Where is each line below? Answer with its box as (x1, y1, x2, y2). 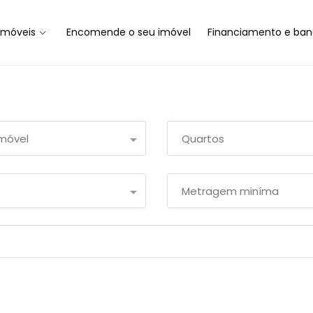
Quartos (182, 131, 224, 146)
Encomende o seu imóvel (66, 25, 191, 39)
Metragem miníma (182, 184, 279, 198)
